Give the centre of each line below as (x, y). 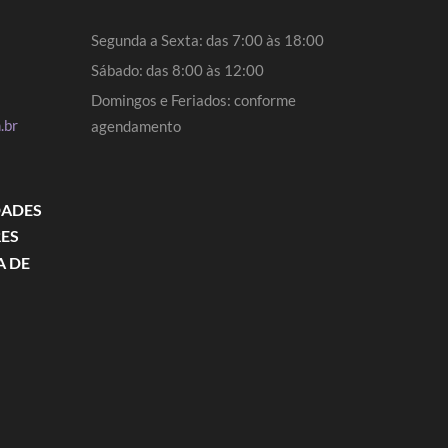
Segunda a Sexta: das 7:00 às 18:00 (207, 40)
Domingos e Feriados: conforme (193, 100)
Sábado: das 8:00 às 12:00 (177, 70)
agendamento (136, 126)
